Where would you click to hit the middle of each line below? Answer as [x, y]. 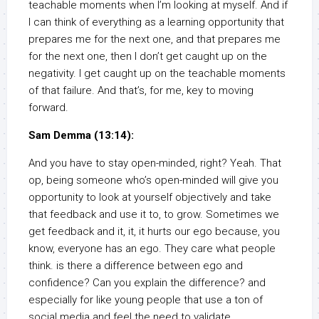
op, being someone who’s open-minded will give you [153, 181]
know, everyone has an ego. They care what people [152, 249]
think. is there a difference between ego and [136, 266]
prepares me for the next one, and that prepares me [155, 40]
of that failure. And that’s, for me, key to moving [141, 91]
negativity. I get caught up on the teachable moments [157, 74]
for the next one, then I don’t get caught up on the [148, 57]
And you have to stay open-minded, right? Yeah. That [155, 163]
